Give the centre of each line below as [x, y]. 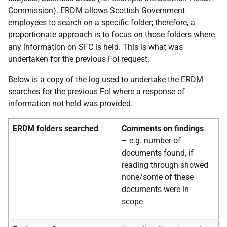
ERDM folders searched [55, 128]
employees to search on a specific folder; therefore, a [102, 23]
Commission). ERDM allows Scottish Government [97, 10]
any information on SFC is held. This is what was [96, 47]
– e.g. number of [151, 141]
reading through [151, 165]
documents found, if [158, 153]
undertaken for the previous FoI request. [79, 59]
